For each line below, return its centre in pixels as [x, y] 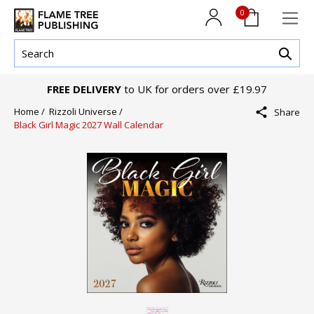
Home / [32, 112]
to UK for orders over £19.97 [194, 89]
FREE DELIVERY [84, 89]
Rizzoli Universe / [88, 112]
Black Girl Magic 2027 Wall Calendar [89, 125]
